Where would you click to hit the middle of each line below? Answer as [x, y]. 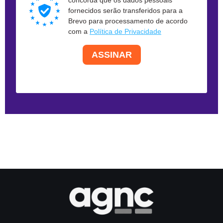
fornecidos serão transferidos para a [125, 11]
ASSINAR [111, 55]
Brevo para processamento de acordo [128, 21]
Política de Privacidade [125, 32]
